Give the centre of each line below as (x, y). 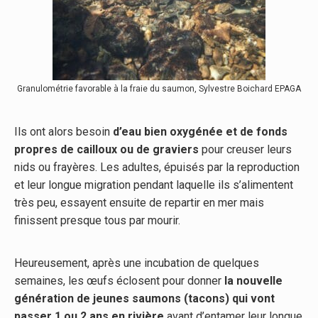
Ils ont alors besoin (62, 132)
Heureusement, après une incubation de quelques (137, 263)
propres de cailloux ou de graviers (106, 150)
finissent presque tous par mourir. (97, 221)
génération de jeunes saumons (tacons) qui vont (144, 299)
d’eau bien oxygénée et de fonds (199, 132)
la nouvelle (253, 281)
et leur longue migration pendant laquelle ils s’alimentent (154, 185)
